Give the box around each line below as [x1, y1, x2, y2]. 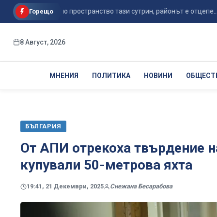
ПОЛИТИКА [92, 72, 130, 79]
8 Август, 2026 [20, 38, 65, 46]
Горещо [29, 8, 53, 15]
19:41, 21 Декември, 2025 [27, 183, 104, 190]
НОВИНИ [143, 72, 172, 79]
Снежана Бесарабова [110, 183, 172, 190]
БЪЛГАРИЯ [25, 123, 62, 130]
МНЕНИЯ [49, 72, 78, 79]
